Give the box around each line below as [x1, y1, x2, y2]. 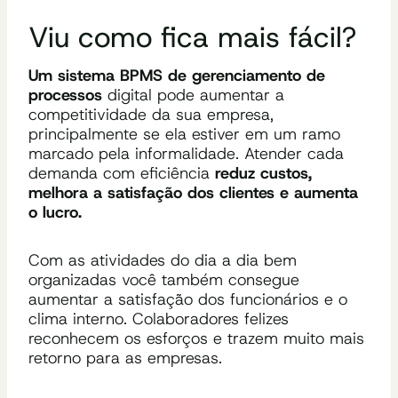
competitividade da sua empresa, [28, 103, 274, 125]
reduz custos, [215, 162, 312, 184]
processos [28, 84, 102, 106]
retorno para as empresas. [28, 346, 222, 369]
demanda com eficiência [28, 162, 215, 184]
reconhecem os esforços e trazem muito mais [28, 327, 364, 349]
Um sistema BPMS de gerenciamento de [28, 64, 325, 86]
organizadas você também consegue [28, 268, 299, 291]
